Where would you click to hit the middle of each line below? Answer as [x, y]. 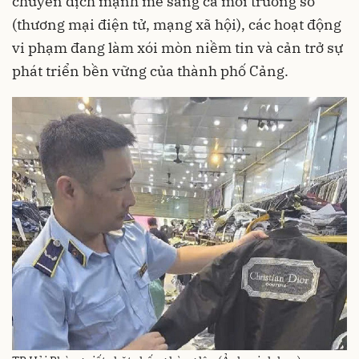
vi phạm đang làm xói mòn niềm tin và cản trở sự [177, 48]
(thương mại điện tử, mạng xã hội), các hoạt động [177, 24]
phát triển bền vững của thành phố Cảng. [150, 71]
